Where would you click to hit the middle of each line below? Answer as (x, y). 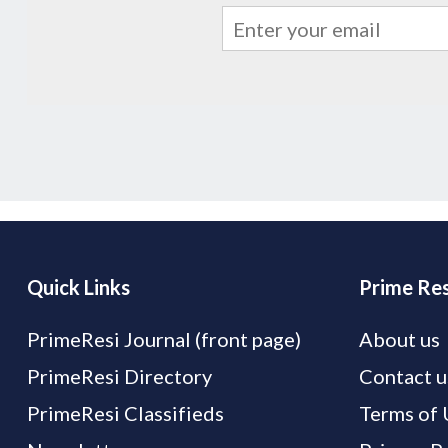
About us (400, 339)
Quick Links (78, 287)
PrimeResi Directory (119, 376)
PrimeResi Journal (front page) (164, 339)
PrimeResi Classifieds (125, 413)
